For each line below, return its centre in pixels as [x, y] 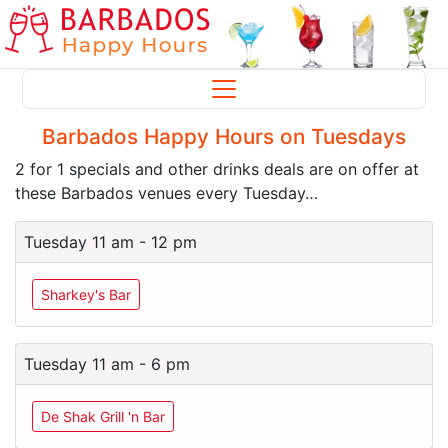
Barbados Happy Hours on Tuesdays [224, 136]
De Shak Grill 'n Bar [103, 416]
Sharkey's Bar [86, 294]
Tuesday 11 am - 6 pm [107, 364]
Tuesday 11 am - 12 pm [110, 242]
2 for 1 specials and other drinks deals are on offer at [217, 169]
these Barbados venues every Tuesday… [166, 193]
